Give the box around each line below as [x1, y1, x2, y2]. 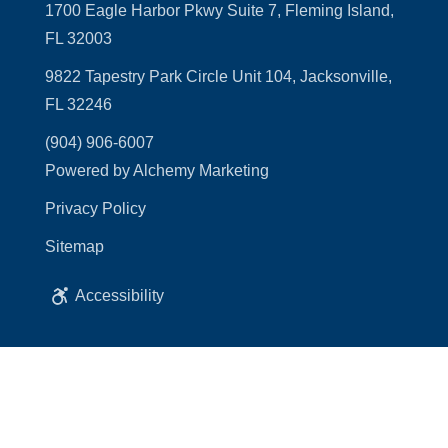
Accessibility [74, 287, 164, 304]
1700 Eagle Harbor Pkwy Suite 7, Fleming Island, [44, 2, 394, 19]
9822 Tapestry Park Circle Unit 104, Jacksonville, [44, 68, 392, 85]
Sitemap [44, 238, 104, 255]
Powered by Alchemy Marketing [44, 162, 269, 179]
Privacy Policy [44, 200, 146, 217]
